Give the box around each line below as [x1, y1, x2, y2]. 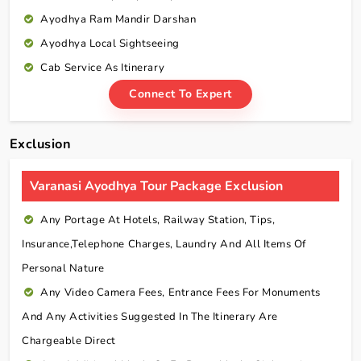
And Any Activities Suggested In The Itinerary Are [22, 309, 278, 325]
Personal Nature [22, 261, 105, 276]
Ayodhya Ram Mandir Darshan [40, 12, 197, 27]
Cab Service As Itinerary [40, 60, 165, 76]
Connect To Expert [129, 86, 232, 102]
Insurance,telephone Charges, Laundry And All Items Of [22, 237, 306, 252]
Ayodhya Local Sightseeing [40, 36, 180, 52]
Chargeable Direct [22, 334, 116, 349]
